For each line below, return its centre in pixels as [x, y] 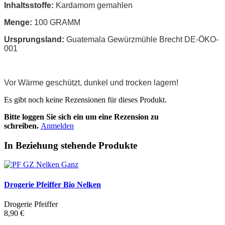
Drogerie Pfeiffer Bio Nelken [52, 184]
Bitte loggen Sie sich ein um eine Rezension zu [81, 117]
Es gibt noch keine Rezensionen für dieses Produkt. [85, 99]
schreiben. [21, 126]
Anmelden [57, 126]
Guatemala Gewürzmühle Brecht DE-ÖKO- [141, 39]
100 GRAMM [57, 22]
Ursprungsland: [34, 39]
